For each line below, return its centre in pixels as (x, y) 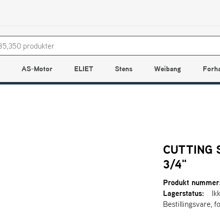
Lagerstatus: (184, 193)
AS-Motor (37, 69)
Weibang (168, 69)
